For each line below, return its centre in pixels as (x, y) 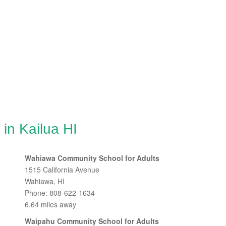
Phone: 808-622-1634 (60, 193)
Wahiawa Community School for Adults (92, 158)
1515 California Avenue (62, 169)
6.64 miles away (50, 204)
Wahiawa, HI (45, 181)
